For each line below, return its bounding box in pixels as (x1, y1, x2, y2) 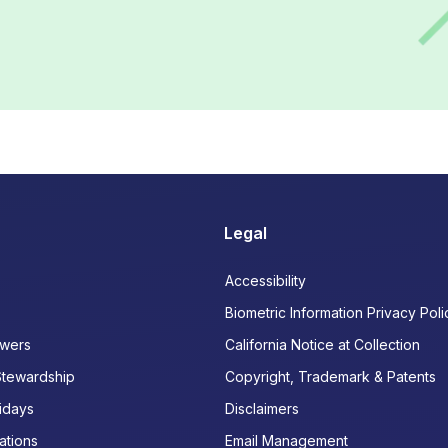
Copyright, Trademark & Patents (225, 368, 436, 386)
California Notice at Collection (225, 336, 420, 354)
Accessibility (225, 272, 306, 290)
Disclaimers (225, 400, 299, 418)
